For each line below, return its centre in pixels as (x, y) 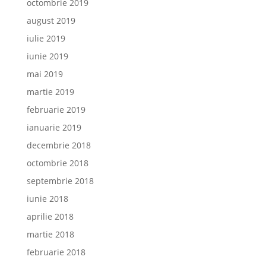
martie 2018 (50, 234)
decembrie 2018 (58, 145)
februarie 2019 (56, 110)
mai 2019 (45, 74)
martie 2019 (50, 92)
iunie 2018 (47, 199)
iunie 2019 (47, 56)
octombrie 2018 (57, 163)
